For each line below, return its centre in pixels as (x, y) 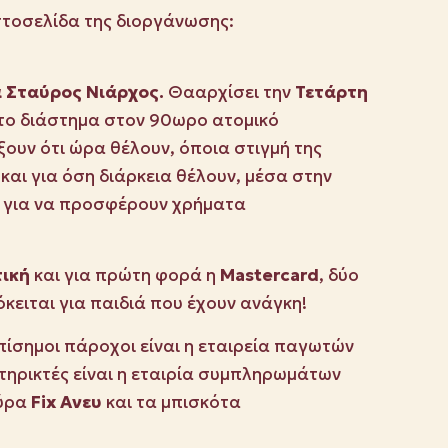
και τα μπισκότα (171, 402)
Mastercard (269, 275)
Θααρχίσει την (231, 92)
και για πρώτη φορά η (125, 275)
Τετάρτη (331, 92)
